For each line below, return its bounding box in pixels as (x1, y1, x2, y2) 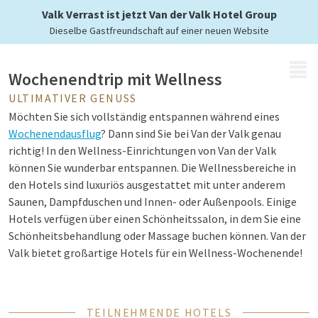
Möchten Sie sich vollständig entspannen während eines (9, 109, 280, 124)
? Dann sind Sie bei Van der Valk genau (101, 126, 281, 141)
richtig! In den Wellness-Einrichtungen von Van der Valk (9, 143, 276, 158)
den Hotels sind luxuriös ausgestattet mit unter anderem (9, 177, 285, 192)
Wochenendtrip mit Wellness (9, 68, 222, 90)
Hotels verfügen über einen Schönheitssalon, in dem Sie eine (9, 212, 301, 226)
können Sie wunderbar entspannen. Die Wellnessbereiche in (9, 160, 296, 175)
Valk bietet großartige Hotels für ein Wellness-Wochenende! (9, 246, 302, 260)
